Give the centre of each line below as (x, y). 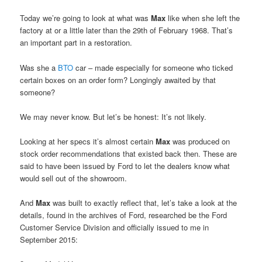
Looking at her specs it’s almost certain (88, 141)
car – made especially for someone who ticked (153, 67)
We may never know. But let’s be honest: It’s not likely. (113, 116)
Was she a (39, 67)
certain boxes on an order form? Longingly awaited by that (118, 80)
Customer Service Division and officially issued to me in (115, 227)
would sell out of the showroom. (74, 178)
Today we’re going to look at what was (86, 18)
